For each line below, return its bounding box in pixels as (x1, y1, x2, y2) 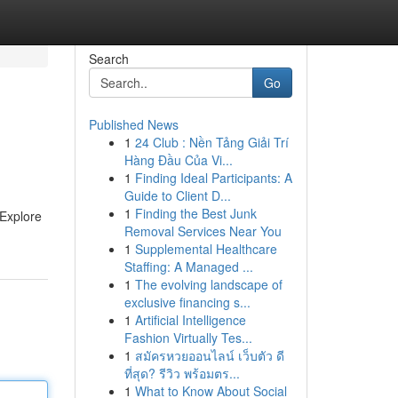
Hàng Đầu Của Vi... (123, 151, 233, 169)
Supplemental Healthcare (134, 240, 277, 258)
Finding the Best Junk (134, 204, 257, 222)
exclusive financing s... (123, 293, 251, 311)
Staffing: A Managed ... (123, 258, 253, 275)
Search (88, 50, 129, 68)
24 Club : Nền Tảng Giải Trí (134, 133, 289, 151)
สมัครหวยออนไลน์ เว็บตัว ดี (134, 346, 284, 364)
